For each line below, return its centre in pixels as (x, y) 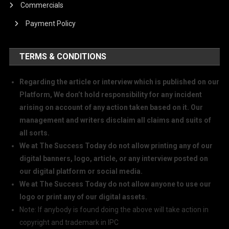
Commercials (42, 5)
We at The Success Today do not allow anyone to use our (116, 184)
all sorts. (36, 133)
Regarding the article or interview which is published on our (120, 82)
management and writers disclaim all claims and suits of (116, 120)
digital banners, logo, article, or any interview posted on (114, 158)
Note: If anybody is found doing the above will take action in (114, 210)
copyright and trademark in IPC (69, 222)
